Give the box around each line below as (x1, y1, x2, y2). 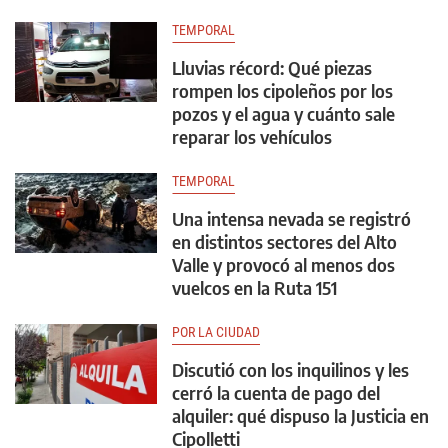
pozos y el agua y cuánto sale (172, 102, 395, 126)
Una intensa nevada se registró (172, 207, 411, 231)
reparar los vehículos (172, 125, 332, 149)
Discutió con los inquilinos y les (172, 358, 409, 382)
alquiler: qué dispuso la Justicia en (172, 404, 429, 428)
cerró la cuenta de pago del (172, 381, 380, 405)
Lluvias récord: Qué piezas (172, 56, 372, 80)
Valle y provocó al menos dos (172, 253, 395, 277)
